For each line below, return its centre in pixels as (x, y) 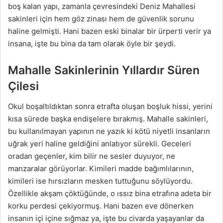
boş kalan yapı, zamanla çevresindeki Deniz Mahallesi (102, 6)
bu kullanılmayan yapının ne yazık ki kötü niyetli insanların (109, 131)
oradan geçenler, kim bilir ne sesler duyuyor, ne (92, 156)
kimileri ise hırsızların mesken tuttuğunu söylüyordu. (100, 181)
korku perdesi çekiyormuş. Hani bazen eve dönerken (101, 206)
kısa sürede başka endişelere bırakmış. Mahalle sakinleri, (108, 118)
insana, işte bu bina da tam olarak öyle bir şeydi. (92, 44)
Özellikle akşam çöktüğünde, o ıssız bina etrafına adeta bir (110, 193)
